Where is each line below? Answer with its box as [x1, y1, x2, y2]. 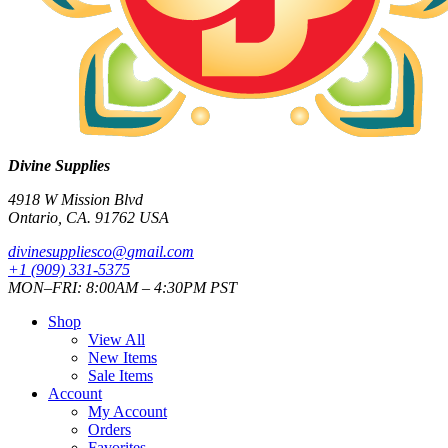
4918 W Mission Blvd [8, 191, 143, 208]
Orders [88, 421, 131, 438]
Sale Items [88, 367, 153, 384]
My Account [88, 403, 167, 420]
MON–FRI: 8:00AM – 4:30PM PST [8, 279, 237, 296]
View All [88, 331, 145, 348]
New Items [88, 349, 157, 366]
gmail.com [127, 243, 194, 260]
